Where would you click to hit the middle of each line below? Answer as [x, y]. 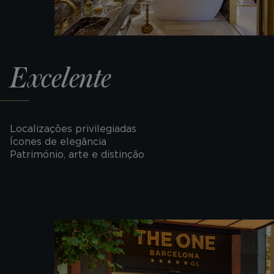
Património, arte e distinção [77, 155]
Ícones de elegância [58, 142]
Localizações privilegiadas [73, 129]
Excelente [61, 79]
